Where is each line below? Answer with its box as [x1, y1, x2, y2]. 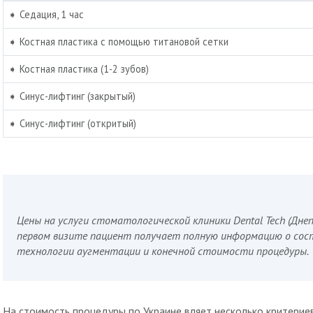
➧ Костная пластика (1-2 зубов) [8, 61, 150, 75]
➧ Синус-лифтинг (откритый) [8, 116, 137, 130]
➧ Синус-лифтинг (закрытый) [8, 89, 136, 103]
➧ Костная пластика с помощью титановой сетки [8, 34, 229, 48]
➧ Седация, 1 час [8, 7, 85, 21]
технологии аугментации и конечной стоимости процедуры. [17, 244, 309, 259]
